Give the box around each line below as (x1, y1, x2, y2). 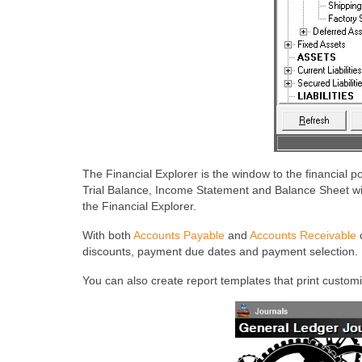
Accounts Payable (133, 228, 225, 242)
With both (82, 228, 133, 242)
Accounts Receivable (250, 228, 356, 242)
